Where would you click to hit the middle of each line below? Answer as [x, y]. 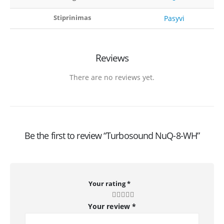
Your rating [108, 183]
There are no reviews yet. [112, 77]
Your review [110, 206]
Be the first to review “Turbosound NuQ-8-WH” [112, 135]
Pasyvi [174, 18]
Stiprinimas [72, 18]
